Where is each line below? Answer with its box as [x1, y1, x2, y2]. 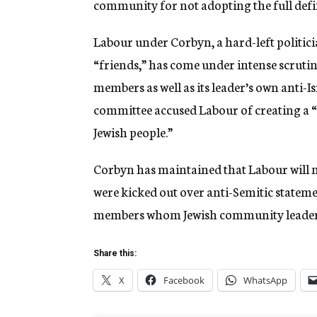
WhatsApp [243, 274, 287, 287]
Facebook [163, 274, 204, 287]
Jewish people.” [93, 122, 173, 142]
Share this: [93, 248, 137, 259]
